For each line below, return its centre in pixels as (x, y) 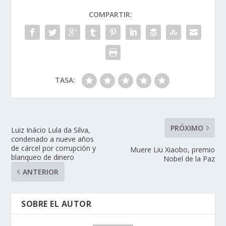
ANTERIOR (41, 172)
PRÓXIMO (187, 128)
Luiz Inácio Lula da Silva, (51, 130)
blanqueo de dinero (43, 157)
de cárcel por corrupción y (54, 148)
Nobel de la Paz (189, 159)
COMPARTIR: (110, 15)
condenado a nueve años (53, 139)
